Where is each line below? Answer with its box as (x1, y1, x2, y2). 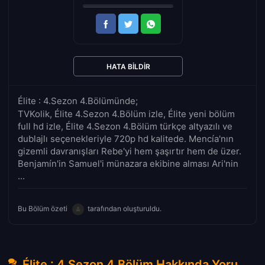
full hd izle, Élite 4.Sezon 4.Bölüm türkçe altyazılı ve (18, 121, 232, 132)
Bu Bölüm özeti (18, 204, 69, 214)
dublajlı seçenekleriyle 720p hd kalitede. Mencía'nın (18, 133, 234, 145)
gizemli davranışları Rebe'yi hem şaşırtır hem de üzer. (18, 146, 241, 157)
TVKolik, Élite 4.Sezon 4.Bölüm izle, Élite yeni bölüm (18, 108, 235, 120)
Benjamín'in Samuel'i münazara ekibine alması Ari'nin (18, 158, 238, 170)
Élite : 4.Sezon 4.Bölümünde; (18, 95, 138, 107)
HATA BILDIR (106, 62, 150, 72)
